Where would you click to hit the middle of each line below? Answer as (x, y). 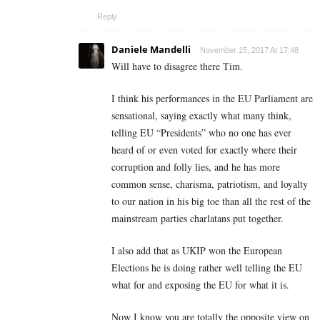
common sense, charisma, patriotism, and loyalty (210, 184)
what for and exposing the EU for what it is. (200, 285)
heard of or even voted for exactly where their (204, 150)
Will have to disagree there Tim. (177, 66)
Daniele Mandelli (151, 50)
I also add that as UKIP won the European (197, 251)
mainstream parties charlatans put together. (197, 219)
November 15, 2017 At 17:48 (249, 50)
